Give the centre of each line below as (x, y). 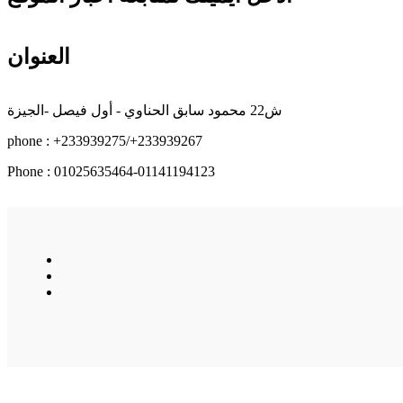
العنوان (39, 56)
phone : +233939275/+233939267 (105, 140)
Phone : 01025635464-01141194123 (111, 171)
